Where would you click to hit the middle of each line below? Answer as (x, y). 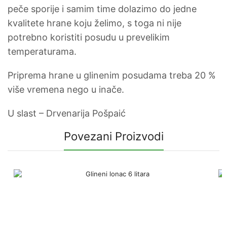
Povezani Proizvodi (113, 136)
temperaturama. (42, 52)
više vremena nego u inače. (66, 89)
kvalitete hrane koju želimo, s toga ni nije (94, 23)
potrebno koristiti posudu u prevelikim (89, 37)
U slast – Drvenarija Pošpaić (67, 113)
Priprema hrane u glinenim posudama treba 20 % (112, 75)
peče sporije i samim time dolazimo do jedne (102, 9)
